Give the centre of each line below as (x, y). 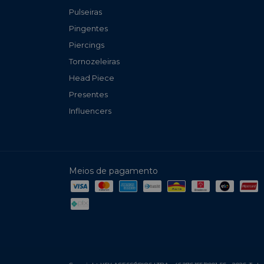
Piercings (87, 45)
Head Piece (92, 78)
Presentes (88, 95)
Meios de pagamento (113, 171)
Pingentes (88, 29)
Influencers (90, 111)
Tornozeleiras (94, 62)
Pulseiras (85, 12)
